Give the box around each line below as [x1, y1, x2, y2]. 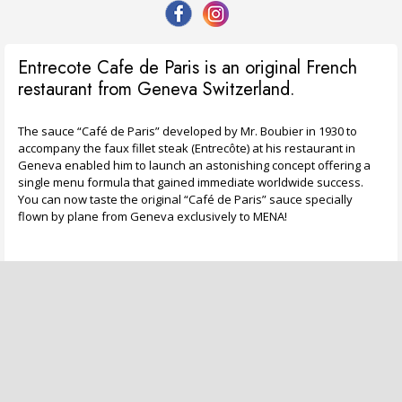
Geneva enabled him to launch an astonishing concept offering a [18, 156, 371, 173]
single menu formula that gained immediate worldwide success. [18, 173, 363, 190]
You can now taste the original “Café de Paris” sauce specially [18, 190, 353, 207]
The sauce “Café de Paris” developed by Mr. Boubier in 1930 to [18, 122, 357, 139]
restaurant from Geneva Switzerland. [18, 75, 295, 102]
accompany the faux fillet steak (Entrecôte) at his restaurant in [18, 139, 355, 156]
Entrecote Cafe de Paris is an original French [18, 54, 357, 81]
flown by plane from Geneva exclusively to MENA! [18, 207, 287, 224]
